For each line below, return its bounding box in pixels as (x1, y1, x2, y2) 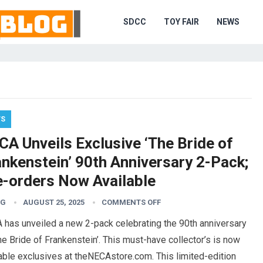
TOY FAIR (164, 17, 199, 26)
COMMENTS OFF (102, 198, 161, 207)
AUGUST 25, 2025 (23, 198, 85, 207)
